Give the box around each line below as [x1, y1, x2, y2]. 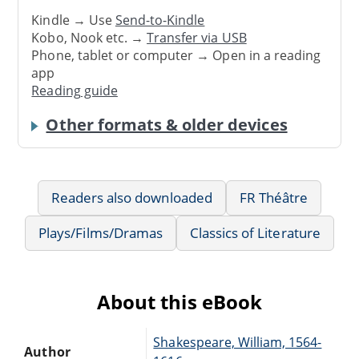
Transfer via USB [147, 29, 247, 47]
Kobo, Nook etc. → [31, 29, 147, 47]
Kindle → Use [31, 11, 115, 30]
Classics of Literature [189, 223, 321, 242]
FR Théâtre [239, 188, 309, 207]
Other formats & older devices [46, 113, 288, 135]
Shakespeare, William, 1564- [153, 333, 322, 351]
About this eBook [97, 288, 262, 315]
